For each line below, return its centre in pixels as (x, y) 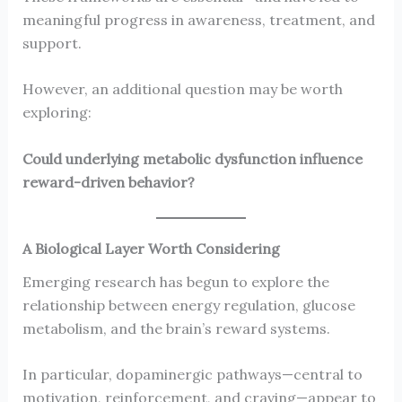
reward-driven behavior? (108, 183)
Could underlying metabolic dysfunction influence (192, 159)
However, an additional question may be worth (182, 89)
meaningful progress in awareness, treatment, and (198, 19)
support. (52, 43)
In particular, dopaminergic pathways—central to (192, 375)
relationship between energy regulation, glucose (188, 305)
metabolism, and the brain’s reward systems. (176, 328)
